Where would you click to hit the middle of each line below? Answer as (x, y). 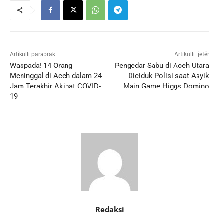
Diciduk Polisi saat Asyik (168, 76)
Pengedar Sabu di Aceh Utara (162, 65)
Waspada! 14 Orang (41, 65)
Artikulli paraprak (33, 54)
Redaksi (109, 209)
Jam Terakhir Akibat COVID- (55, 86)
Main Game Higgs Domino (166, 86)
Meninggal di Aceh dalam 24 (56, 76)
